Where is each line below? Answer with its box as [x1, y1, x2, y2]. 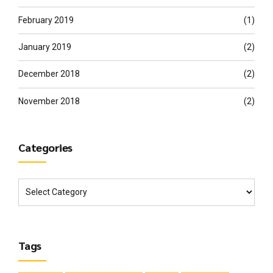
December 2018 [18, 69, 80, 79]
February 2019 [18, 15, 74, 25]
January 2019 [18, 42, 71, 52]
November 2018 [18, 96, 80, 106]
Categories [18, 140, 73, 154]
